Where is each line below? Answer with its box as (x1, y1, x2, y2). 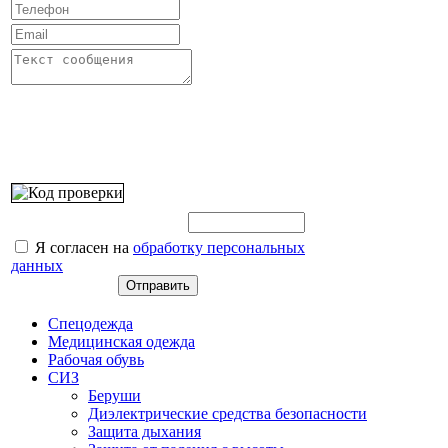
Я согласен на (31, 239, 133, 256)
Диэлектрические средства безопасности (88, 405, 367, 422)
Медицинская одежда (48, 333, 195, 350)
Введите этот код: (11, 131, 132, 148)
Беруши (88, 387, 141, 404)
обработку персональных (133, 239, 305, 256)
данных (11, 257, 63, 274)
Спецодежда (48, 315, 133, 332)
